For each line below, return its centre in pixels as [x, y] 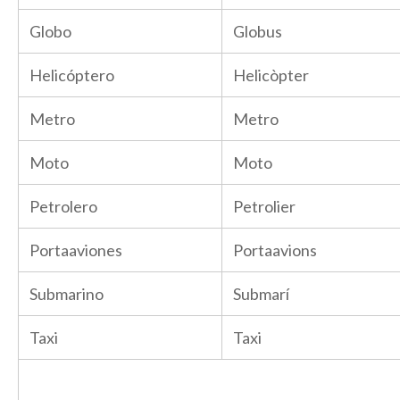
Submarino [67, 294]
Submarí [261, 294]
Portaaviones [76, 250]
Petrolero [63, 206]
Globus [258, 31]
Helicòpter [271, 75]
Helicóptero [72, 75]
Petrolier [264, 206]
